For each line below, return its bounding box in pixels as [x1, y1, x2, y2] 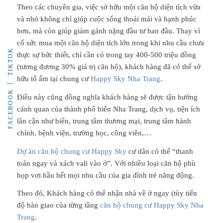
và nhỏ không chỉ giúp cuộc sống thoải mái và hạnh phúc [16, 15, 197, 23]
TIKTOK [6, 47, 14, 76]
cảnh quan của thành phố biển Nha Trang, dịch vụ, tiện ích [16, 105, 200, 113]
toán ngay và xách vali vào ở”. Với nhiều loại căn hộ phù [16, 159, 196, 167]
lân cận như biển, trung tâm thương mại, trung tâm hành [16, 116, 191, 125]
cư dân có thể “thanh [126, 147, 193, 155]
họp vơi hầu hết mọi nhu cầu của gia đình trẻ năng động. [16, 171, 194, 179]
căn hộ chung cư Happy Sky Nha [100, 201, 204, 210]
